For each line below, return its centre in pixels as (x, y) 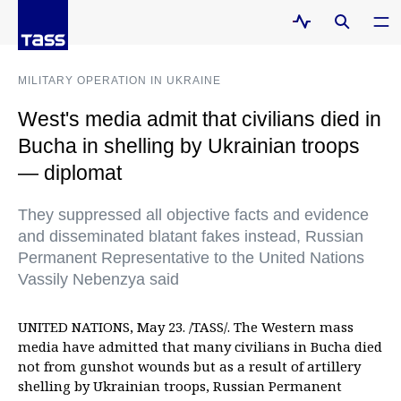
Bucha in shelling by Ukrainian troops (189, 146)
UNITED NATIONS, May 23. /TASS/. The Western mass (186, 327)
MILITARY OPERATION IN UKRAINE (119, 81)
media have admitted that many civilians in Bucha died (200, 346)
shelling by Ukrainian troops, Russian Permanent (180, 386)
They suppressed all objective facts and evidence (193, 215)
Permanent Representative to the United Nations (191, 258)
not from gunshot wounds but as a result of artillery (189, 366)
